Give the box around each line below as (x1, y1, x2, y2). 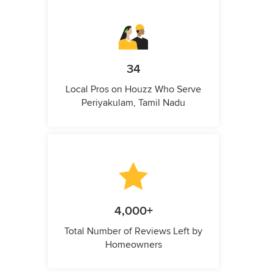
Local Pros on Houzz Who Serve (65, 83, 201, 96)
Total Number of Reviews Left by (64, 225, 202, 238)
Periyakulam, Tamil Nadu (81, 97, 185, 109)
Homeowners (105, 239, 162, 251)
